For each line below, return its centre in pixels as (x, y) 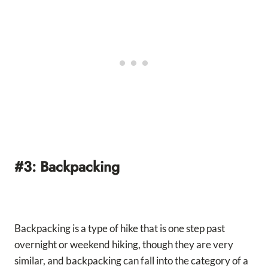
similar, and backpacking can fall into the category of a (131, 260)
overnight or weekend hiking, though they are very (124, 244)
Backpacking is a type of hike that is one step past (120, 228)
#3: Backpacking (67, 166)
